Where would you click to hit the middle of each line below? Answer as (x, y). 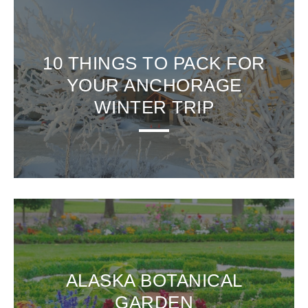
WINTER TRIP (154, 108)
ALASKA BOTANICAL (154, 281)
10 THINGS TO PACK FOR (154, 64)
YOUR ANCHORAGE (154, 86)
